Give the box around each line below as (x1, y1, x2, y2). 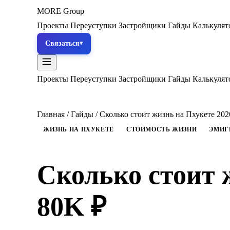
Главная (37, 110, 65, 119)
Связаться (45, 39, 80, 47)
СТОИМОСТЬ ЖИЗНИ (126, 126, 197, 133)
